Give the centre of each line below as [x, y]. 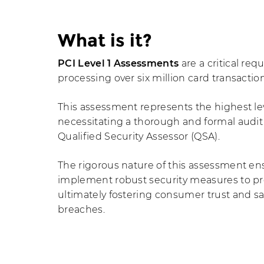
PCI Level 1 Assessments [120, 63]
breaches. [81, 209]
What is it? [105, 40]
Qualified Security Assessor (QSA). [139, 136]
